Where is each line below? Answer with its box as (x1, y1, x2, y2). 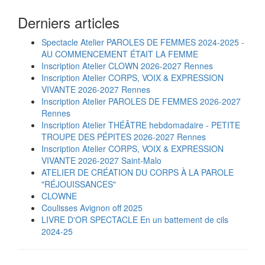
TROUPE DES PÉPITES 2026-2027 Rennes (41, 131, 206, 143)
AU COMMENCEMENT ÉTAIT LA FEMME (41, 48, 198, 60)
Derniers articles (18, 12, 119, 33)
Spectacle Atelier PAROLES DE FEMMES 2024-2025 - (41, 36, 244, 49)
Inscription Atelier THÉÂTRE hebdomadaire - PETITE (41, 119, 240, 131)
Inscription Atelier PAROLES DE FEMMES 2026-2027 (41, 95, 241, 108)
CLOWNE (41, 190, 77, 202)
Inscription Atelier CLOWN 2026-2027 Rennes (41, 60, 213, 72)
